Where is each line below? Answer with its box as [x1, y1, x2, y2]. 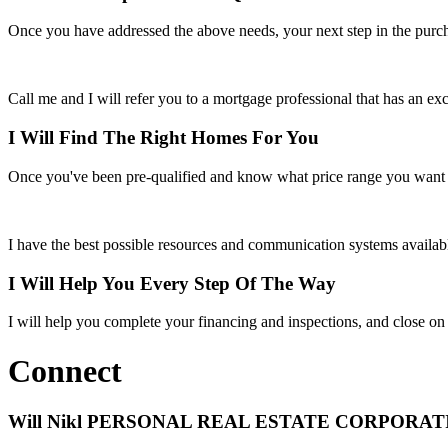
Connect [8, 352, 122, 389]
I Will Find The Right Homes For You [8, 127, 319, 149]
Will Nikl [8, 411, 87, 433]
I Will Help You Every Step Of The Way [8, 272, 336, 294]
